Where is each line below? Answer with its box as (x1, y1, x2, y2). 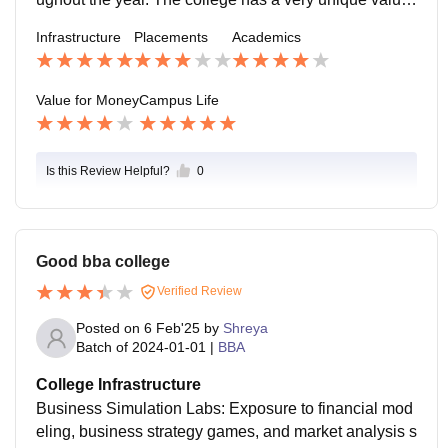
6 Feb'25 (144, 320, 200, 337)
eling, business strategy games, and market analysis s (36, 423, 417, 441)
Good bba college (36, 253, 170, 271)
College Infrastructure (36, 376, 201, 394)
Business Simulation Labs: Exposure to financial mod (36, 400, 413, 418)
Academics (232, 28, 301, 45)
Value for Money (36, 91, 139, 108)
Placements (134, 28, 208, 45)
